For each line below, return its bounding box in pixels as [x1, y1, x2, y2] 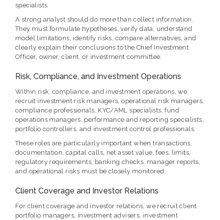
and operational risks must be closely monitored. [15, 167, 166, 175]
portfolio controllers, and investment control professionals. [15, 125, 196, 133]
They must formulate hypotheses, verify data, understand [15, 25, 192, 33]
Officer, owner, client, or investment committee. [15, 53, 162, 61]
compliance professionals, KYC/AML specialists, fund [15, 107, 179, 114]
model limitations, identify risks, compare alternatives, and [15, 34, 196, 42]
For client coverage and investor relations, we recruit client [15, 202, 197, 210]
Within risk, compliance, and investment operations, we [15, 88, 188, 96]
